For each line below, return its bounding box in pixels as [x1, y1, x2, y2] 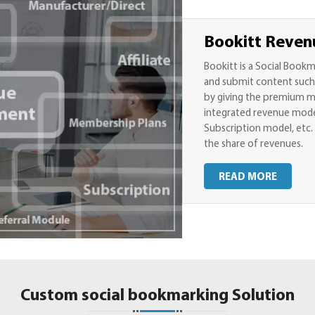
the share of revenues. [204, 139, 304, 150]
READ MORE [219, 172, 278, 183]
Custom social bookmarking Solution [20, 287, 295, 304]
